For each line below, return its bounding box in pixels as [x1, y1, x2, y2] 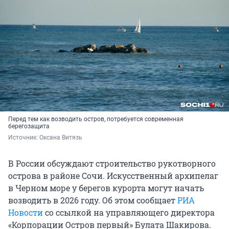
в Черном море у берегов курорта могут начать [8, 182, 204, 193]
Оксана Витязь [39, 133, 82, 141]
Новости [8, 207, 43, 218]
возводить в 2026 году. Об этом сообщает [8, 194, 177, 205]
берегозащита [8, 122, 50, 130]
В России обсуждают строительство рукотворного [8, 157, 216, 169]
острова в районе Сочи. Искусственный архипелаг [8, 170, 218, 181]
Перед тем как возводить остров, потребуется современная [8, 115, 184, 123]
